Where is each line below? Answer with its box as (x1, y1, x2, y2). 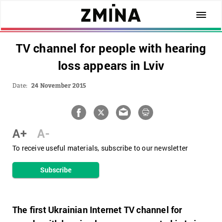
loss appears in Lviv (58, 57, 164, 73)
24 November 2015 (31, 82, 86, 89)
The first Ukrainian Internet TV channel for (12, 204, 182, 216)
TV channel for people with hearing (15, 40, 207, 56)
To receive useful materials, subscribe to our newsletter (12, 143, 188, 153)
